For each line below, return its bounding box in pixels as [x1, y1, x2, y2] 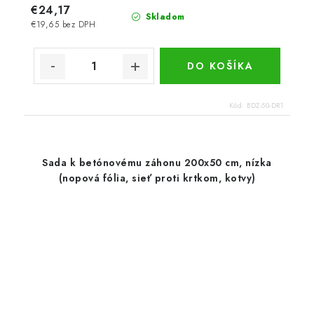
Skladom [142, 11, 185, 24]
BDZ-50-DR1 [247, 100, 283, 111]
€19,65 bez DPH [31, 18, 95, 30]
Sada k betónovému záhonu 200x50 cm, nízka [42, 156, 272, 170]
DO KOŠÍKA [186, 59, 254, 74]
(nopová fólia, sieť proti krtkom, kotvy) [58, 171, 256, 186]
